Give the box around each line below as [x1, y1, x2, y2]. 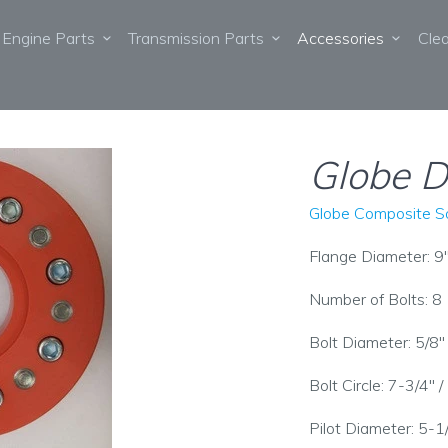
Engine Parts [2, 28, 103, 48]
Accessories [297, 28, 393, 48]
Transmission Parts [128, 28, 273, 48]
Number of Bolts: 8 [309, 289, 442, 309]
